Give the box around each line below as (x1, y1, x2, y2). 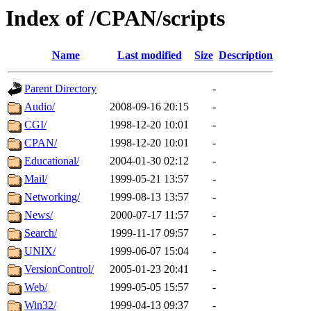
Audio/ (24, 101, 55, 113)
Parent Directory (24, 83, 96, 95)
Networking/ (24, 191, 80, 203)
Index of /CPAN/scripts (6, 6, 225, 31)
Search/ (24, 227, 57, 239)
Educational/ (24, 155, 79, 167)
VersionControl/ (24, 263, 94, 276)
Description (219, 49, 273, 62)
